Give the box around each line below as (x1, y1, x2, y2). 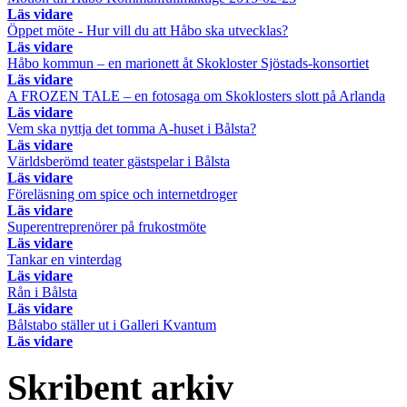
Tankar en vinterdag (7, 251, 122, 267)
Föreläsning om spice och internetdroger (7, 185, 237, 202)
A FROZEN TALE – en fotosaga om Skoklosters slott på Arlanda (7, 87, 385, 104)
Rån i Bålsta (7, 283, 77, 300)
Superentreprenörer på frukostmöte (7, 218, 206, 234)
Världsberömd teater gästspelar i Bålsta (7, 153, 230, 169)
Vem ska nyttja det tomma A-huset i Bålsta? (7, 120, 256, 136)
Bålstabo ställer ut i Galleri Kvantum (7, 316, 216, 333)
